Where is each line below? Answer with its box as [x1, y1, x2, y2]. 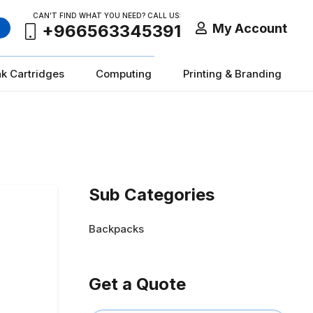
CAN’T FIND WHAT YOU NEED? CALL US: [33, 11, 182, 20]
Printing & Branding [183, 66, 282, 80]
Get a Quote [89, 273, 186, 294]
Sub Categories [89, 184, 214, 205]
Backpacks [89, 222, 144, 235]
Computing [96, 66, 152, 80]
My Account [212, 20, 287, 36]
